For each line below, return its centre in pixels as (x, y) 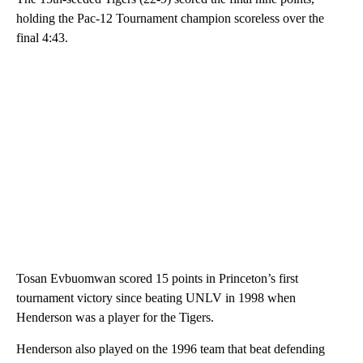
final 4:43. (42, 37)
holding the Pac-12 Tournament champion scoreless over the (170, 18)
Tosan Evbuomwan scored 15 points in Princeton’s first (157, 278)
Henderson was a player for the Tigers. (115, 317)
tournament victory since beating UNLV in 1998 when (156, 297)
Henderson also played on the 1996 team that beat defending (171, 348)
